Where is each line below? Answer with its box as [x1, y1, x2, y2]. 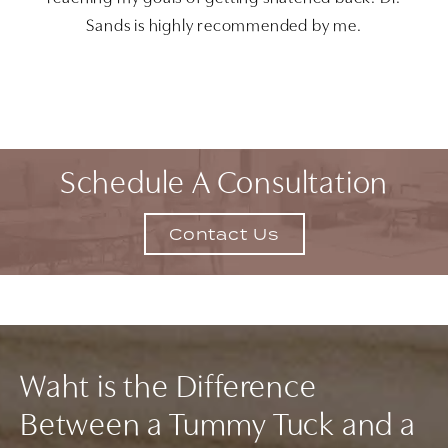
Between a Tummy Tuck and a [20, 411, 416, 444]
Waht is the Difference [20, 373, 317, 406]
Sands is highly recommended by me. [86, 18, 362, 36]
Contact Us [169, 223, 279, 244]
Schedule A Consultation [59, 169, 389, 202]
